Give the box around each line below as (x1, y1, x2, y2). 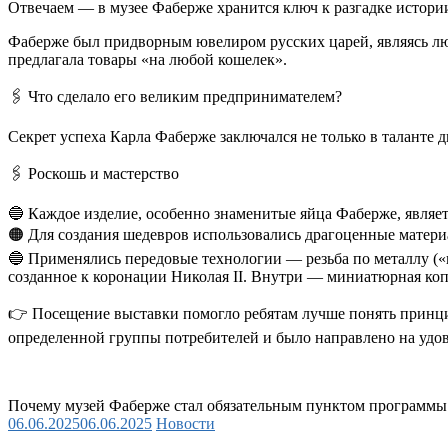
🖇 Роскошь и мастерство (8, 164, 179, 182)
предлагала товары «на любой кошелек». (8, 50, 287, 68)
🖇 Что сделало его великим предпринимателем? (8, 87, 342, 105)
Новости (156, 414, 215, 432)
